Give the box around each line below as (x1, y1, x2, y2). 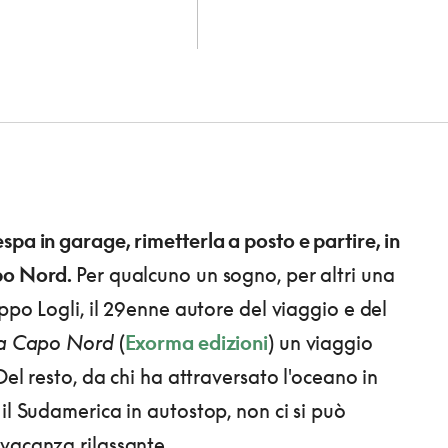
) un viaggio (268, 330, 373, 355)
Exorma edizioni (124, 330, 269, 355)
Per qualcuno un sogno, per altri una (76, 262, 395, 287)
